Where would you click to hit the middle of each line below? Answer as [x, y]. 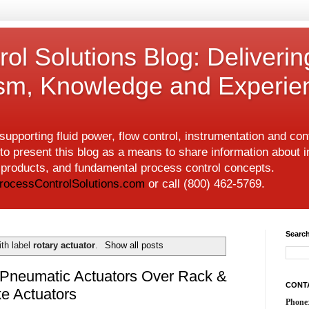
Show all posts [134, 246]
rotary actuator [64, 246]
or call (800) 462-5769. [205, 184]
